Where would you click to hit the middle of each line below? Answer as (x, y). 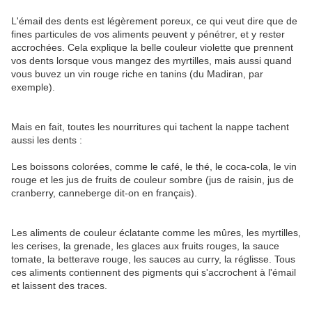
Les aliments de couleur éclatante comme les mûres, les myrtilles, (156, 232)
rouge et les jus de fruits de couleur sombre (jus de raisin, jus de (153, 179)
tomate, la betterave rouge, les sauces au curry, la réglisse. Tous (153, 259)
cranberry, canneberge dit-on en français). (104, 193)
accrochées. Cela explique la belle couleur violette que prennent (152, 47)
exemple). (33, 87)
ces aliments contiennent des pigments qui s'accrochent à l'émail (154, 272)
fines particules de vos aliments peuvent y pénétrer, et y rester (148, 34)
